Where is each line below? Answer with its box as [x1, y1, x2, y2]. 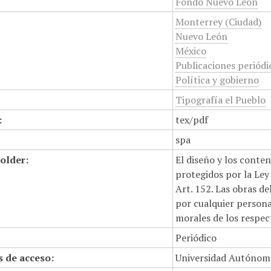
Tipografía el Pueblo [175, 93, 266, 106]
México [175, 44, 207, 57]
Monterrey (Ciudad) [175, 15, 262, 28]
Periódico [175, 231, 217, 244]
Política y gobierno [175, 73, 260, 87]
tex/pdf [175, 113, 209, 126]
